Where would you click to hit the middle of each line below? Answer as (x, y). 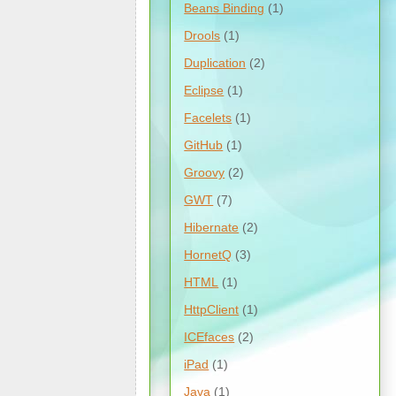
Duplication (215, 62)
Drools (202, 35)
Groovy (205, 172)
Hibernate (212, 227)
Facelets (208, 117)
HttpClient (212, 309)
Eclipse (204, 90)
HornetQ (208, 254)
